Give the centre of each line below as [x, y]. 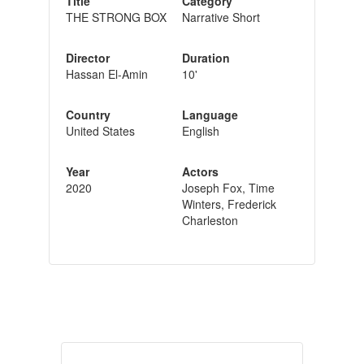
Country [88, 114]
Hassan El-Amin [106, 74]
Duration [206, 57]
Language [210, 114]
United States [100, 130]
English [200, 130]
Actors [200, 171]
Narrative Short [221, 17]
